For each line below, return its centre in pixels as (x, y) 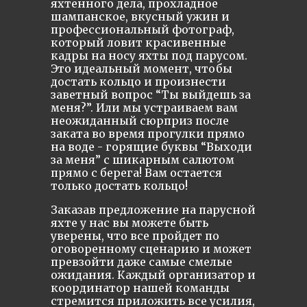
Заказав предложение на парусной (153, 210)
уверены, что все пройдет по (135, 236)
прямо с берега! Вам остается (136, 173)
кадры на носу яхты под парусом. (149, 56)
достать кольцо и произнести (138, 82)
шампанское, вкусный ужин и (140, 16)
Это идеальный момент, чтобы (142, 69)
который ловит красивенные (138, 42)
